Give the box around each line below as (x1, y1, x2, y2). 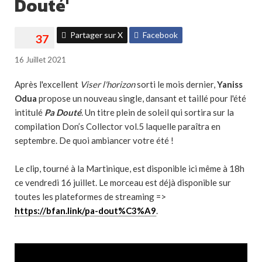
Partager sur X (68, 30, 123, 40)
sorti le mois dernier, (135, 79, 217, 89)
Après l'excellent (15, 79, 80, 89)
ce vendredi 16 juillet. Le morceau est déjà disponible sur (15, 177, 231, 188)
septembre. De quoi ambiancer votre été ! (15, 135, 174, 146)
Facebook (141, 30, 178, 40)
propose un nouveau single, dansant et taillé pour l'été (37, 93, 246, 104)
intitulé (15, 107, 44, 118)
